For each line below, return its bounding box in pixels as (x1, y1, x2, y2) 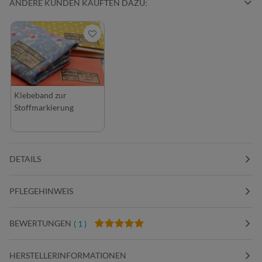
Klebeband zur (14, 90, 67, 100)
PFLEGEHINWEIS (9, 186, 73, 196)
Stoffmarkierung (14, 102, 74, 112)
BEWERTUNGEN (9, 218, 71, 228)
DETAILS (9, 154, 41, 164)
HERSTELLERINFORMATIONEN (9, 250, 126, 260)
